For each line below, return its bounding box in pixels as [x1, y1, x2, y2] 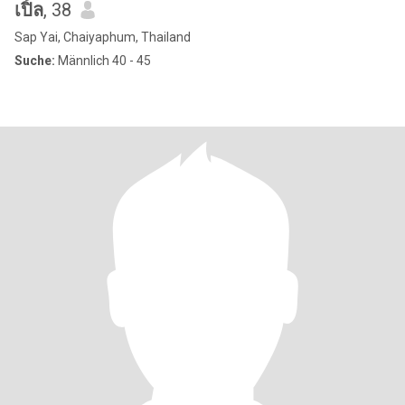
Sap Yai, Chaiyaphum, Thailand [14, 30, 191, 44]
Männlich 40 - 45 [55, 53, 151, 68]
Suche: [14, 53, 55, 68]
